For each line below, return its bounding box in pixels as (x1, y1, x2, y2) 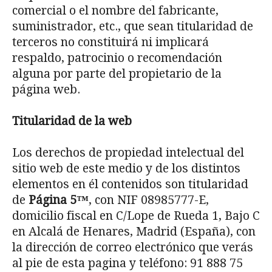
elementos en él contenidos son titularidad (12, 177, 248, 191)
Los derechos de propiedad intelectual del (12, 146, 244, 160)
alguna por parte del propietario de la (12, 67, 222, 81)
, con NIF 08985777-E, (89, 193, 209, 207)
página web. (12, 83, 80, 97)
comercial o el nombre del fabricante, (12, 4, 219, 18)
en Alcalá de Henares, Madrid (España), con (12, 225, 256, 239)
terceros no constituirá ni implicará (12, 35, 209, 49)
